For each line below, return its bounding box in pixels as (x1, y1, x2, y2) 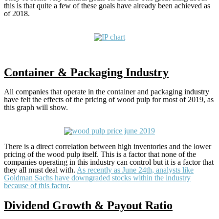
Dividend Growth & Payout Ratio (4, 198, 173, 212)
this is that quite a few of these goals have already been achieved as (4, 1, 210, 10)
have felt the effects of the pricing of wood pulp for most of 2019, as (4, 95, 214, 104)
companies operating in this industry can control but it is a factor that (4, 158, 214, 167)
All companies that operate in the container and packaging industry (4, 88, 209, 96)
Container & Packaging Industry (4, 66, 169, 79)
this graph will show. (4, 103, 68, 112)
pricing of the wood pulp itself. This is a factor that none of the (4, 150, 196, 159)
